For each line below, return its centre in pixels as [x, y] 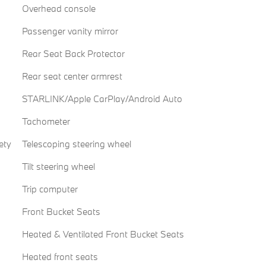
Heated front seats [60, 257]
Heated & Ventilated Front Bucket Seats [103, 234]
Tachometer [46, 121]
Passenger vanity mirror [70, 31]
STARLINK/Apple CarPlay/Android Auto [102, 99]
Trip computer [50, 189]
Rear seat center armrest [72, 76]
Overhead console [58, 9]
